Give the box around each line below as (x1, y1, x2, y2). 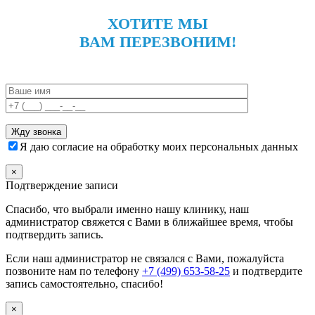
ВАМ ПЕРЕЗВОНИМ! (79, 33, 236, 51)
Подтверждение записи (6, 179, 118, 192)
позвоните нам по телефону (6, 265, 142, 278)
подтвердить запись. (6, 229, 103, 241)
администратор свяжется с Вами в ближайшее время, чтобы (6, 216, 293, 229)
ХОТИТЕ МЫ (107, 15, 208, 33)
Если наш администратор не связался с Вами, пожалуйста (6, 252, 284, 265)
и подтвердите (230, 265, 302, 278)
